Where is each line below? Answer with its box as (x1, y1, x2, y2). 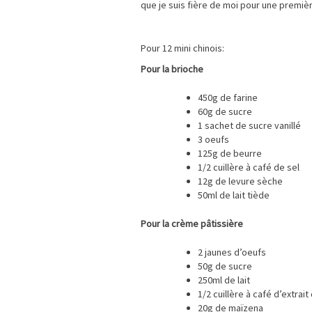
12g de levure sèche (198, 175, 283, 188)
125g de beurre (198, 147, 262, 160)
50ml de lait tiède (198, 189, 270, 202)
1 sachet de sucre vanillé (198, 119, 301, 132)
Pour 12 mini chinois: (141, 42, 224, 55)
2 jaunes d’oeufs (198, 246, 266, 259)
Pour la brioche (141, 63, 205, 76)
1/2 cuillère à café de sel (198, 161, 299, 174)
